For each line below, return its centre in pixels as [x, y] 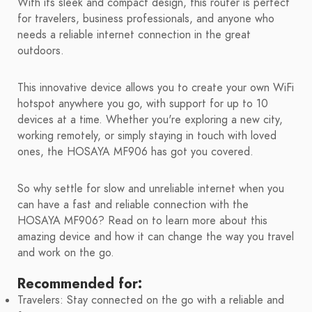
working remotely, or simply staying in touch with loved [147, 136]
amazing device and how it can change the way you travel [156, 237]
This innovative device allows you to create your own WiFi [156, 88]
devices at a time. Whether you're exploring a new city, [150, 120]
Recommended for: [80, 284]
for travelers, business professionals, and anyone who [146, 19]
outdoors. [41, 51]
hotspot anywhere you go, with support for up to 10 [143, 104]
